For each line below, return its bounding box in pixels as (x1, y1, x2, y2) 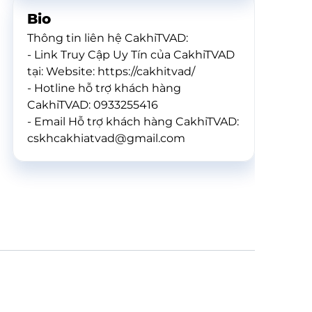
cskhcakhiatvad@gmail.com (27, 132, 185, 145)
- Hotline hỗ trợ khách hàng (27, 81, 181, 95)
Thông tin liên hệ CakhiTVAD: (27, 31, 188, 45)
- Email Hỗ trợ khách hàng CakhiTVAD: (27, 115, 239, 128)
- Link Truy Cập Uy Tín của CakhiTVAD (27, 48, 235, 61)
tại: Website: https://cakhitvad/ (27, 65, 195, 78)
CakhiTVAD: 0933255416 (27, 98, 158, 111)
